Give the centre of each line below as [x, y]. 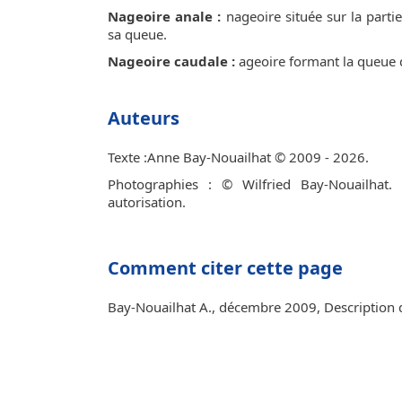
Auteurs [144, 118]
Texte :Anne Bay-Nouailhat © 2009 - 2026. [238, 157]
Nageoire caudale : [171, 61]
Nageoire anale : [165, 16]
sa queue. [137, 34]
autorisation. [147, 202]
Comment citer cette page [225, 268]
